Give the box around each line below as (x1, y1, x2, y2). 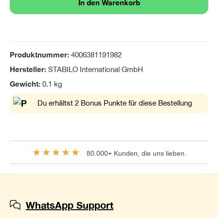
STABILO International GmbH (48, 65, 143, 73)
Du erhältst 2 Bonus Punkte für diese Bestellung (37, 99, 192, 108)
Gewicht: (10, 79, 42, 88)
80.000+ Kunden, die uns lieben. (80, 149, 186, 158)
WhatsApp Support (26, 199, 113, 211)
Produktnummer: (10, 50, 71, 59)
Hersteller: (10, 65, 48, 73)
